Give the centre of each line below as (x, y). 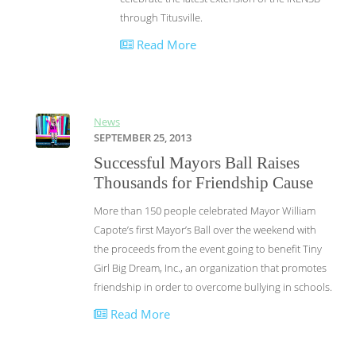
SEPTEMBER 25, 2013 (143, 137)
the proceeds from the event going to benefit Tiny (208, 249)
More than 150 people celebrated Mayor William (205, 211)
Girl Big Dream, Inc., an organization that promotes (210, 268)
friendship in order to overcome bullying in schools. (213, 287)
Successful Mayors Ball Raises (197, 163)
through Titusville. (161, 17)
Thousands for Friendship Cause (203, 183)
